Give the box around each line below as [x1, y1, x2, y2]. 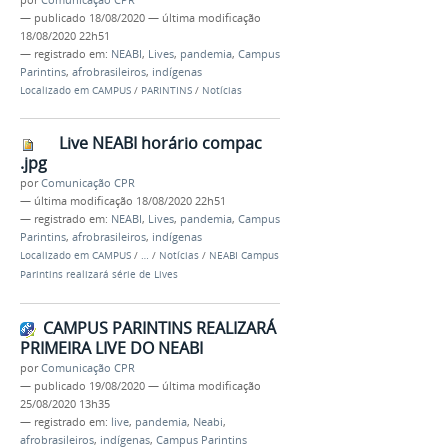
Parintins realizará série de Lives [20, 268, 178, 282]
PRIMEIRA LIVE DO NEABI [20, 336, 203, 359]
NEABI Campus [209, 249, 279, 263]
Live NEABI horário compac [59, 132, 262, 155]
